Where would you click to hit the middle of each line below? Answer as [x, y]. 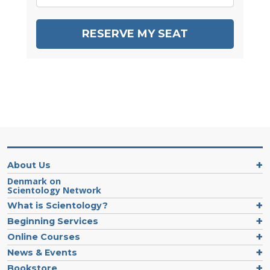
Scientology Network [54, 190]
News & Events [42, 252]
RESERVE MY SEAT [135, 33]
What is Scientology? [58, 205]
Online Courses [44, 237]
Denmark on [34, 181]
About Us [29, 165]
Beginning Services [53, 221]
